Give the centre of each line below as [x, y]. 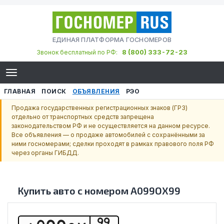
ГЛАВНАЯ [20, 91]
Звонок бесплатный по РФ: [78, 52]
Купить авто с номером [74, 190]
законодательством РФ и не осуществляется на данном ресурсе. [111, 126]
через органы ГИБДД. [45, 153]
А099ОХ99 [155, 190]
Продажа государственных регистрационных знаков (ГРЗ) [99, 108]
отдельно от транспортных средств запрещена [83, 117]
